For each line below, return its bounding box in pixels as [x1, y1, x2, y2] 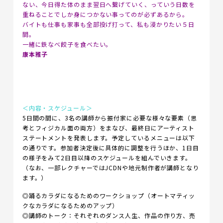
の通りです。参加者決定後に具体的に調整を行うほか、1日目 [22, 143, 199, 152]
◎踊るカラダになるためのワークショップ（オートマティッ [22, 191, 196, 200]
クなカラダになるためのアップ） [22, 201, 119, 210]
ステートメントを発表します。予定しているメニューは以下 [22, 133, 196, 142]
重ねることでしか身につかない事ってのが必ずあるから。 [22, 10, 189, 18]
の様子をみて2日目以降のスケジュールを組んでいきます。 [22, 153, 192, 162]
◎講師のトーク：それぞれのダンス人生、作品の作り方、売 [22, 211, 196, 220]
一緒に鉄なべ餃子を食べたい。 [22, 40, 112, 48]
